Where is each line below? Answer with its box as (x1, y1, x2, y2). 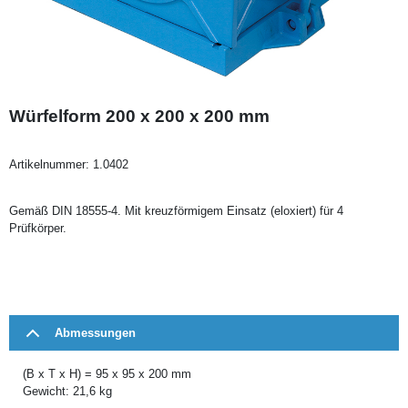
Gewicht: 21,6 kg (23, 383, 112, 398)
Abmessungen (55, 325, 136, 340)
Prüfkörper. (9, 220, 66, 235)
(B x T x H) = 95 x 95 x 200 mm (23, 366, 191, 381)
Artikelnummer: (9, 157, 93, 171)
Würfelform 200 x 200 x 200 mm (9, 106, 270, 126)
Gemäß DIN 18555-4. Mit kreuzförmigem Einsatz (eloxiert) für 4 (9, 203, 343, 218)
